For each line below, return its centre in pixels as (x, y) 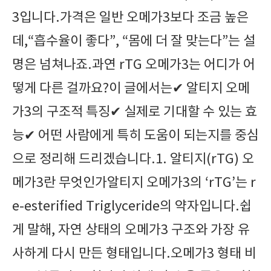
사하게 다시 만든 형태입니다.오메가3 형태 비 (134, 254)
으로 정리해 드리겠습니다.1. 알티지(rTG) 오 (133, 159)
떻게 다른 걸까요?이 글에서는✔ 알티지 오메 (131, 89)
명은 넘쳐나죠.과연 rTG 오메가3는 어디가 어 (134, 65)
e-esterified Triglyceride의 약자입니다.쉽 (132, 207)
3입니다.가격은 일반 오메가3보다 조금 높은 (130, 18)
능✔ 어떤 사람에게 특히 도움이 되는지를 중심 (135, 136)
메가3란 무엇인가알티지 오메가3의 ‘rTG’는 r (134, 183)
